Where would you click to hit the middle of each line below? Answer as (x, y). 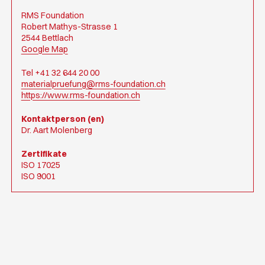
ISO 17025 (41, 165)
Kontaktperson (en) (62, 119)
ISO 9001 (38, 176)
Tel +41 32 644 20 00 (60, 73)
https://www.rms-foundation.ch (80, 95)
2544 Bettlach (47, 38)
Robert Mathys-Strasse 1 (69, 27)
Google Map (44, 49)
